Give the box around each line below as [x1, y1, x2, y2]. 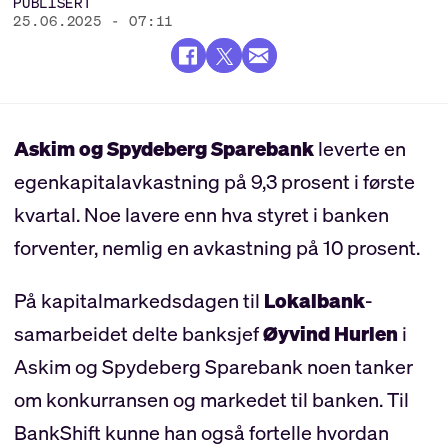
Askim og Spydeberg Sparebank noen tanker [13, 352, 413, 380]
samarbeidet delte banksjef [13, 319, 263, 347]
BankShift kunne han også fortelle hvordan [13, 418, 389, 446]
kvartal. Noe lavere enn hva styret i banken [13, 200, 389, 228]
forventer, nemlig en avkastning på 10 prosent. [13, 233, 420, 261]
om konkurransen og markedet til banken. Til [13, 385, 409, 413]
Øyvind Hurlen [262, 319, 398, 347]
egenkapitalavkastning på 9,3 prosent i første [13, 167, 415, 195]
